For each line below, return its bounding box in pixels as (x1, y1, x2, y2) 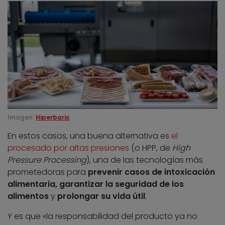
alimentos (8, 190, 49, 202)
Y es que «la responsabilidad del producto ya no (8, 210, 197, 222)
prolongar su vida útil (57, 190, 145, 202)
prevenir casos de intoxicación (88, 166, 215, 178)
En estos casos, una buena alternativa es (8, 130, 171, 142)
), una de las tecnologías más (86, 154, 203, 166)
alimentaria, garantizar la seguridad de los (8, 178, 184, 190)
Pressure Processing (8, 154, 86, 166)
